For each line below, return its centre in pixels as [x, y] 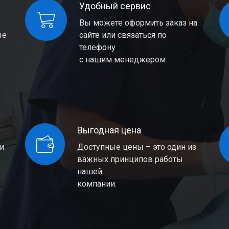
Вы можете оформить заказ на [138, 23]
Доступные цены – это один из [137, 147]
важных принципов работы [130, 159]
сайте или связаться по [123, 35]
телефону [97, 47]
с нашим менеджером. [123, 60]
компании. [97, 184]
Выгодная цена [109, 130]
